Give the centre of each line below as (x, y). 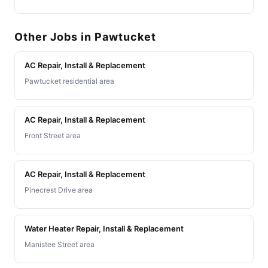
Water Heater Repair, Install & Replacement (104, 229)
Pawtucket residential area (69, 81)
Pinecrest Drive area (59, 190)
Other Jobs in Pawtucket (85, 37)
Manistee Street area (60, 245)
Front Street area (53, 136)
